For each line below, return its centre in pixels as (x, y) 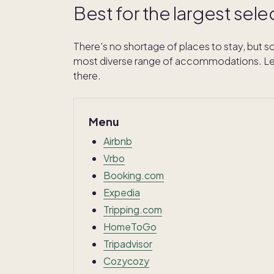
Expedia (122, 192)
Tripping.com (133, 209)
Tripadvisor (128, 243)
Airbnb (118, 141)
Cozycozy (126, 261)
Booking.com (134, 175)
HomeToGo (130, 226)
